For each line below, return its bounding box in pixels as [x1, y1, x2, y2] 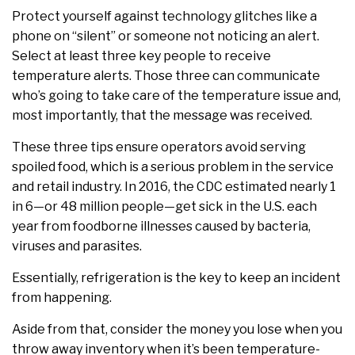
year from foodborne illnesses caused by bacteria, [12, 219, 311, 235]
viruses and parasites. [12, 239, 142, 254]
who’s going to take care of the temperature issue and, [12, 88, 341, 104]
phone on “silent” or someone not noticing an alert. [12, 29, 319, 44]
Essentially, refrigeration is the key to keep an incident [12, 270, 341, 286]
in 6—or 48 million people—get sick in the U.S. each [12, 199, 317, 215]
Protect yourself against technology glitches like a [12, 9, 317, 25]
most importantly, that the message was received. [12, 108, 312, 124]
